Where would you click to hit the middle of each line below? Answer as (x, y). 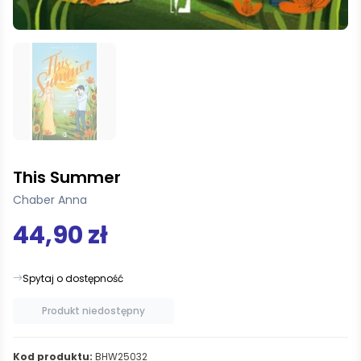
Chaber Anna (50, 199)
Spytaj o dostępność (73, 278)
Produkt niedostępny (93, 310)
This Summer (67, 177)
